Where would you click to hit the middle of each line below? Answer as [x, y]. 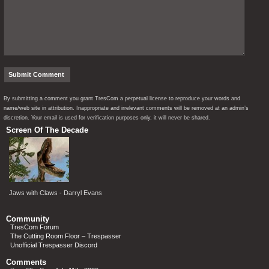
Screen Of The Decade [47, 130]
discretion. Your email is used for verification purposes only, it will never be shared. [107, 117]
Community [28, 219]
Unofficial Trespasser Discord [54, 245]
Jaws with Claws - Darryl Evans [56, 192]
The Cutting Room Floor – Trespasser [66, 236]
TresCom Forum [35, 227]
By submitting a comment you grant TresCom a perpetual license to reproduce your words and [122, 98]
